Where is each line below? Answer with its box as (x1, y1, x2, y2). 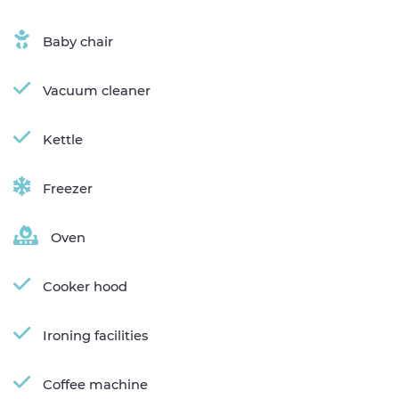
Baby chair (43, 33, 113, 50)
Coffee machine (43, 376, 148, 393)
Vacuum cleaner (43, 82, 151, 99)
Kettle (43, 131, 83, 148)
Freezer (43, 180, 93, 197)
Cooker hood (43, 278, 127, 295)
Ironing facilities (43, 327, 148, 344)
